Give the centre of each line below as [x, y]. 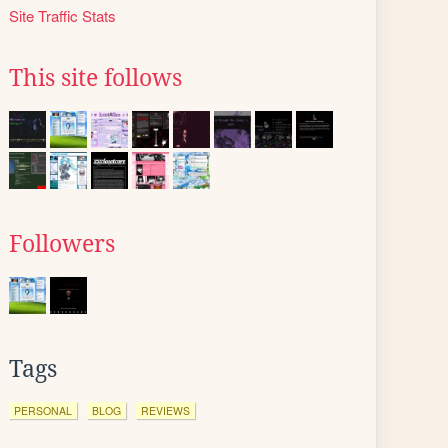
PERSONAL [43, 410]
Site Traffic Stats [62, 15]
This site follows [95, 78]
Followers [62, 244]
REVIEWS [165, 410]
